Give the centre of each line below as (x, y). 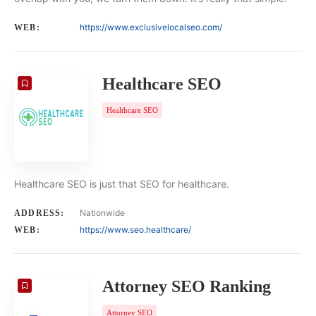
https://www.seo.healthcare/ (135, 230)
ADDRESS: (39, 213)
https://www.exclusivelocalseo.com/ (151, 28)
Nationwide (102, 213)
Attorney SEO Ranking (187, 287)
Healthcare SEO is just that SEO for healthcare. (122, 184)
